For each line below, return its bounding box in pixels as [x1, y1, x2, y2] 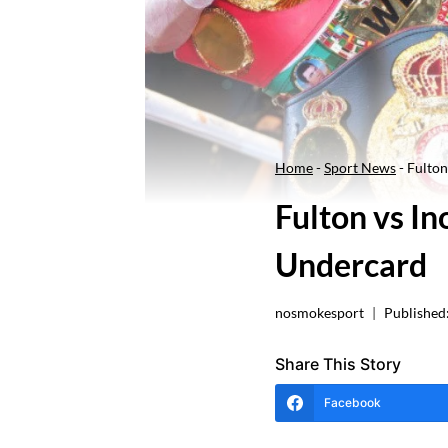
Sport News [324, 158, 396, 176]
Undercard [275, 245, 427, 285]
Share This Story [275, 353, 401, 374]
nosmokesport [275, 304, 364, 321]
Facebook [324, 394, 381, 410]
